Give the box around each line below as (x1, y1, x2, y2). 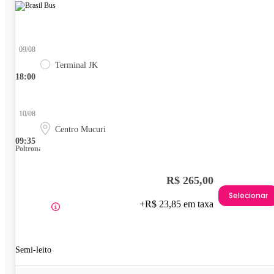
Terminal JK (55, 60, 98, 70)
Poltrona (15, 144, 42, 153)
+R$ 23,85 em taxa (139, 198, 213, 209)
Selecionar (229, 190, 268, 201)
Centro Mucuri (55, 124, 106, 134)
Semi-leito (15, 245, 51, 254)
